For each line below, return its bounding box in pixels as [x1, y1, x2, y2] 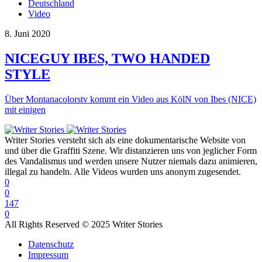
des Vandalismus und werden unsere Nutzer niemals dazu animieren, [5, 156, 257, 166]
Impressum [28, 249, 68, 260]
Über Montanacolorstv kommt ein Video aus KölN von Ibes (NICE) [5, 94, 256, 104]
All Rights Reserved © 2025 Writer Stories [5, 219, 163, 229]
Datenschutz [28, 239, 74, 249]
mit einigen [5, 104, 46, 115]
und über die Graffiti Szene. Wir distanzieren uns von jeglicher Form [5, 145, 257, 156]
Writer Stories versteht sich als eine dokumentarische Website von [5, 135, 246, 145]
